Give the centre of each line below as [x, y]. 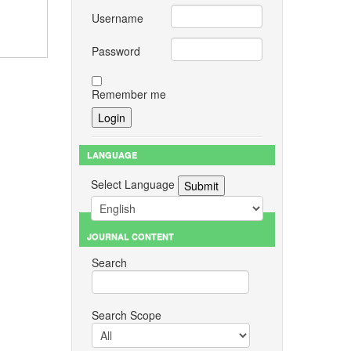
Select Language [132, 184]
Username [117, 18]
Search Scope [126, 315]
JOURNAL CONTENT [130, 236]
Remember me [128, 94]
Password [116, 51]
